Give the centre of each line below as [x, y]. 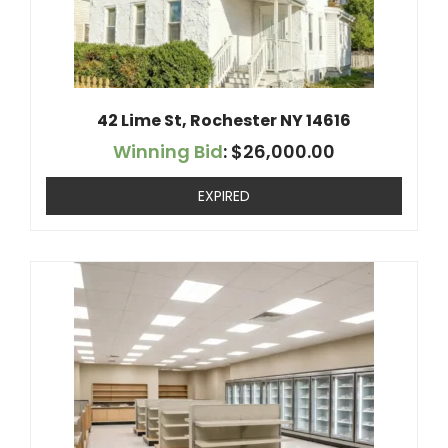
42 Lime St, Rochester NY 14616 [224, 120]
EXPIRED [224, 196]
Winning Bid [168, 151]
